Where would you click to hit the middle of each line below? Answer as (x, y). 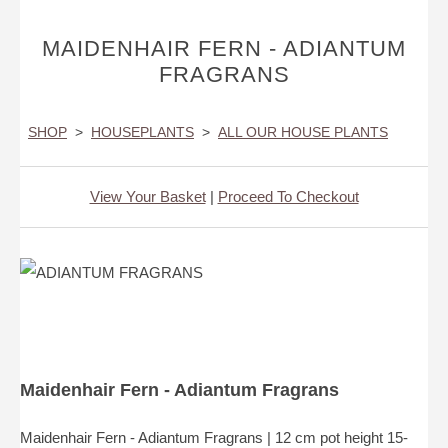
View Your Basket (147, 197)
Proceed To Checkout (288, 197)
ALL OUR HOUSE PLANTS (303, 132)
